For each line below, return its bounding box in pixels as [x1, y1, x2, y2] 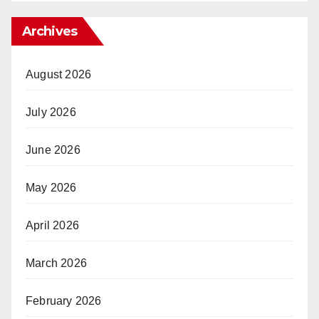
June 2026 [26, 144, 80, 157]
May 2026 [26, 182, 77, 194]
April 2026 [26, 219, 79, 232]
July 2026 [26, 106, 76, 119]
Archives [22, 23, 77, 40]
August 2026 [26, 68, 92, 81]
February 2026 [26, 295, 102, 308]
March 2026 [26, 257, 87, 270]
